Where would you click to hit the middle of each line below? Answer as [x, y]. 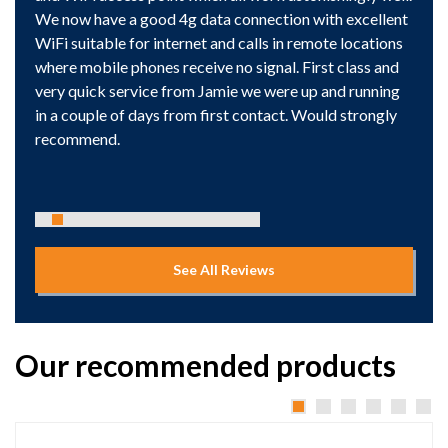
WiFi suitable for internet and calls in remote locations [219, 42]
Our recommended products [205, 364]
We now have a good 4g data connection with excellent [221, 18]
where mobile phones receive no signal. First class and [217, 66]
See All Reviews [224, 269]
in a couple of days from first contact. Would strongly [216, 114]
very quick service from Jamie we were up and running [217, 90]
